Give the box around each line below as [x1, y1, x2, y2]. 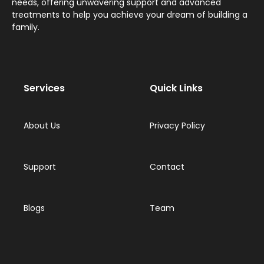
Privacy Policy [150, 119, 205, 131]
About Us [24, 119, 60, 131]
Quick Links [150, 81, 203, 95]
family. [12, 21, 39, 34]
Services [24, 81, 65, 95]
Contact [150, 160, 184, 173]
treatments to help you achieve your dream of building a [12, 9, 247, 21]
